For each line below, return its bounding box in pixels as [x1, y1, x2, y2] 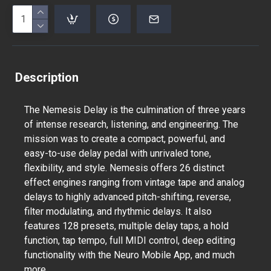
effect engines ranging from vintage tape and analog [24, 177, 244, 188]
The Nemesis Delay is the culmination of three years [24, 104, 246, 116]
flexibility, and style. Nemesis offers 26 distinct [24, 162, 224, 174]
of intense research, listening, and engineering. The [24, 119, 238, 130]
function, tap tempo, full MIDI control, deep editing [24, 235, 235, 246]
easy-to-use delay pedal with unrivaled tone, [24, 148, 211, 159]
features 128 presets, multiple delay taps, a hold [24, 220, 229, 232]
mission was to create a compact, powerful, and [24, 133, 225, 145]
